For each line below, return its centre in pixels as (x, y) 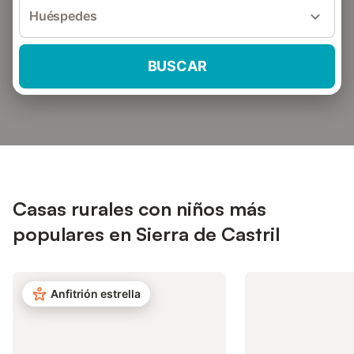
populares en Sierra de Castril (146, 234)
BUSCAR (177, 66)
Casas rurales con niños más (139, 209)
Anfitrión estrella (96, 294)
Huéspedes (63, 16)
